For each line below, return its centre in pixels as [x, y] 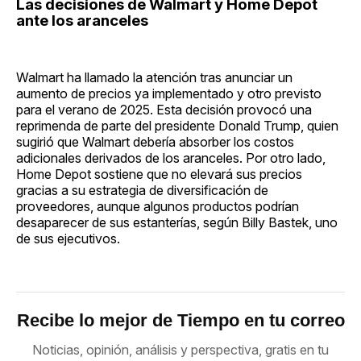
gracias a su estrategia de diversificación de [142, 191]
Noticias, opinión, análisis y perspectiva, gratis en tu [180, 350]
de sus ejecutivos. [68, 239]
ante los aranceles [82, 20]
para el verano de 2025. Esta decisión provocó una [164, 110]
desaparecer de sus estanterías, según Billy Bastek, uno [177, 223]
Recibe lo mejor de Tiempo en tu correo [180, 321]
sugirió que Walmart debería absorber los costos [155, 142]
